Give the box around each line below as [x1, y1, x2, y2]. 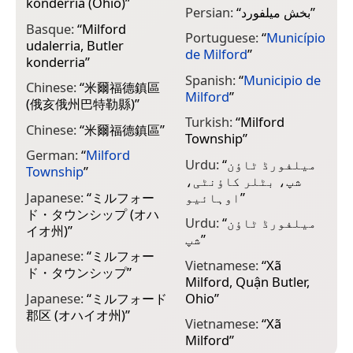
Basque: [26, 19, 77, 38]
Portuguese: [184, 28, 262, 47]
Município [266, 28, 325, 47]
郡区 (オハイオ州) [26, 305, 125, 324]
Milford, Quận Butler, [184, 272, 310, 291]
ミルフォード [91, 288, 167, 307]
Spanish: [184, 70, 239, 89]
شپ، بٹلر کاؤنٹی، [184, 171, 302, 190]
